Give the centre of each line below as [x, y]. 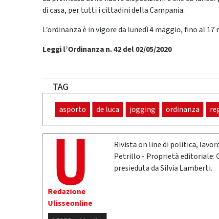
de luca [108, 110]
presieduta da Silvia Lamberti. [163, 168]
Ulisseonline [70, 204]
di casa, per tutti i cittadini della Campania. [114, 11]
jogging [142, 110]
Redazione [67, 192]
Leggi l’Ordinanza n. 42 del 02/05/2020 [107, 50]
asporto [73, 110]
